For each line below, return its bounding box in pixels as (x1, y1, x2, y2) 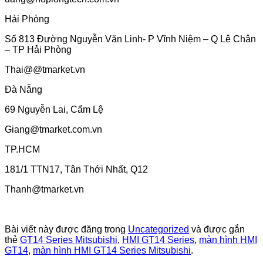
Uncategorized (128, 224, 189, 234)
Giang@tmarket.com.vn (5, 124, 102, 134)
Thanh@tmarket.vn (5, 184, 84, 194)
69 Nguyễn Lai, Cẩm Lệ (5, 104, 103, 114)
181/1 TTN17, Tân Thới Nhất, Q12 (5, 164, 148, 174)
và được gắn (189, 224, 245, 234)
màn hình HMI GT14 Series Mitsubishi (33, 245, 191, 255)
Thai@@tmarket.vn (5, 64, 85, 75)
